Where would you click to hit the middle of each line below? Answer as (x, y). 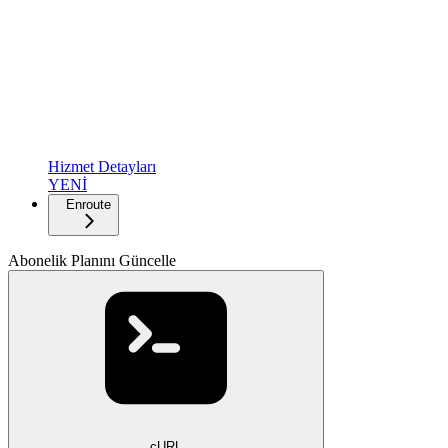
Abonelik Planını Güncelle (92, 260)
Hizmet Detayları (102, 166)
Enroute (88, 204)
